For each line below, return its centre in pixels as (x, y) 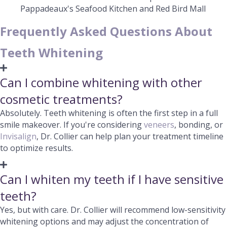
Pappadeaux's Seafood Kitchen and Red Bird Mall (113, 9)
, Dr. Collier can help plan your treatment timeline (130, 136)
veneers (159, 125)
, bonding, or (199, 125)
